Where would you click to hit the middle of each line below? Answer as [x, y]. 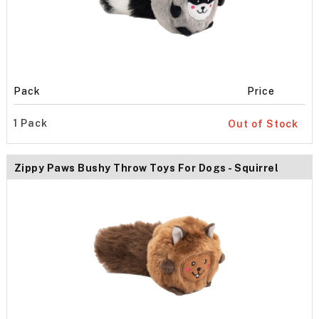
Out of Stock [263, 124]
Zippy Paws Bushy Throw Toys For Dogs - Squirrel [146, 168]
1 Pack [30, 123]
